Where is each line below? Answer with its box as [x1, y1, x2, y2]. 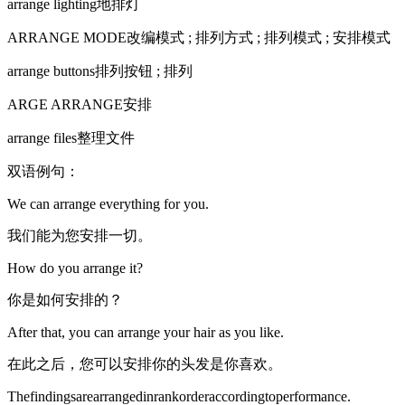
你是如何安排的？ [7, 291, 123, 307]
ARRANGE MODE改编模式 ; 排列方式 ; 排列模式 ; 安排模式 [7, 29, 391, 45]
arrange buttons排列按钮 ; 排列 [7, 62, 193, 79]
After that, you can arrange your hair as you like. [7, 324, 284, 340]
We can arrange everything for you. [7, 195, 209, 212]
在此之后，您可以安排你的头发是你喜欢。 [7, 355, 282, 372]
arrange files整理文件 [7, 129, 135, 146]
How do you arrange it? [7, 259, 143, 276]
